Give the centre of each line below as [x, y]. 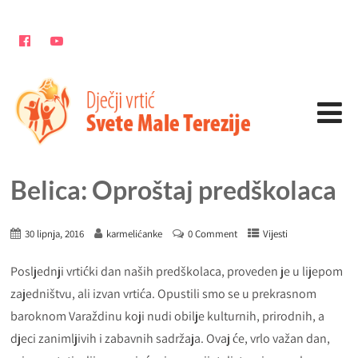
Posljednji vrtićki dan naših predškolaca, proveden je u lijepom [177, 271]
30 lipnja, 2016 [55, 234]
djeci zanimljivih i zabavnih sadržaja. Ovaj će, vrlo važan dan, [171, 338]
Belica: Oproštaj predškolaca [174, 190]
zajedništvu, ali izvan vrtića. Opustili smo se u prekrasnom [164, 294]
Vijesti [276, 234]
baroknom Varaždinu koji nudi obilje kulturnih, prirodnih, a [168, 316]
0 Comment [213, 234]
